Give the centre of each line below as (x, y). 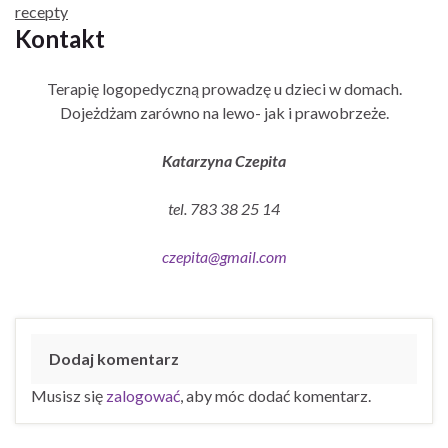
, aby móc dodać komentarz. (275, 395)
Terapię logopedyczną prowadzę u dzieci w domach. (224, 88)
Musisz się (68, 395)
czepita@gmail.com (224, 256)
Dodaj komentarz (114, 358)
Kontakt (60, 38)
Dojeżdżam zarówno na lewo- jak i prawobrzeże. (224, 112)
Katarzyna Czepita (224, 160)
